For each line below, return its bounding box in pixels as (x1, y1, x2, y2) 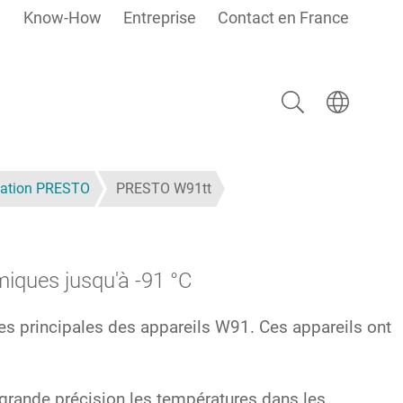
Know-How (23, 8, 102, 27)
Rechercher (269, 80, 339, 97)
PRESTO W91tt (116, 180, 211, 198)
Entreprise (123, 8, 196, 27)
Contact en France (218, 8, 349, 27)
